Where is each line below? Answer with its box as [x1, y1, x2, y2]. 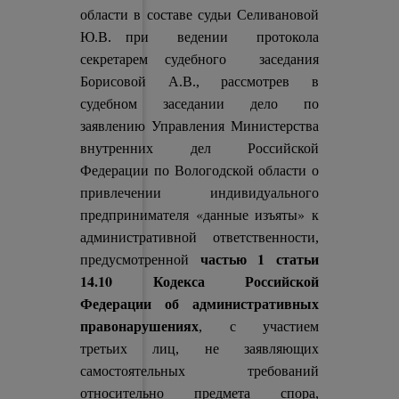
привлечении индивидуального [80, 185, 319, 200]
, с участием [199, 319, 319, 334]
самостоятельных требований [80, 363, 319, 379]
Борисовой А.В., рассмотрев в [80, 74, 319, 89]
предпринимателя [80, 208, 196, 223]
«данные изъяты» [195, 205, 305, 224]
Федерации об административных [80, 293, 319, 313]
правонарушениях [80, 315, 199, 336]
